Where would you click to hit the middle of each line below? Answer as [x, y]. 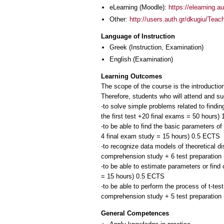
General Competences [135, 213]
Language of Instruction [138, 36]
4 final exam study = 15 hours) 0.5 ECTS [160, 136]
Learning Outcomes [131, 76]
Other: [119, 19]
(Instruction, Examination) [165, 47]
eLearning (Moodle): [139, 7]
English [120, 59]
